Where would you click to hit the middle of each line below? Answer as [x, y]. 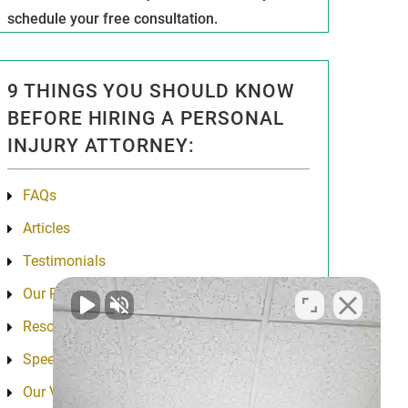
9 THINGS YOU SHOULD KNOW [151, 92]
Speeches [53, 360]
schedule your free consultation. [112, 19]
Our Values [57, 393]
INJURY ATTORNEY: [101, 146]
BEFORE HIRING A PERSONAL [146, 119]
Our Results [59, 294]
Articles [46, 229]
